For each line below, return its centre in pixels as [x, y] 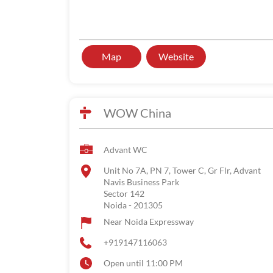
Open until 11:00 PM [143, 263]
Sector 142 [124, 193]
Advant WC [126, 150]
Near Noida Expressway [149, 222]
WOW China [137, 113]
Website [176, 56]
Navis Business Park [141, 182]
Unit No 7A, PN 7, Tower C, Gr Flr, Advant [182, 170]
